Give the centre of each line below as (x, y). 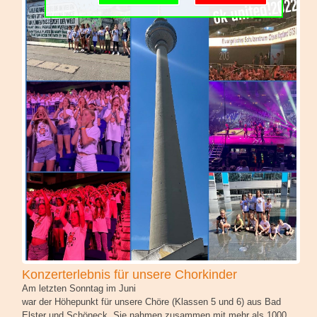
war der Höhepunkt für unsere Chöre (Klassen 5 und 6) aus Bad (151, 301)
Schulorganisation (77, 32)
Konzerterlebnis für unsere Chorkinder (129, 274)
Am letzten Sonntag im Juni (79, 288)
